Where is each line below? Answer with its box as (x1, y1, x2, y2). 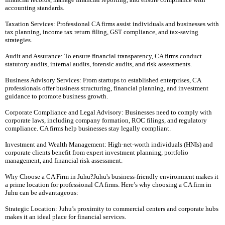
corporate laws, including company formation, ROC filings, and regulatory (5, 117, 207, 124)
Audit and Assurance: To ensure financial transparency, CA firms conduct (5, 52, 202, 60)
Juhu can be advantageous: (5, 189, 78, 196)
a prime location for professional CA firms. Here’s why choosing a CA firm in (5, 181, 211, 188)
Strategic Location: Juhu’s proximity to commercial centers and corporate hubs (5, 205, 218, 212)
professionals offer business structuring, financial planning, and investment (5, 84, 208, 92)
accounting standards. (5, 4, 64, 12)
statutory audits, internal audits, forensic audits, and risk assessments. (5, 60, 192, 68)
